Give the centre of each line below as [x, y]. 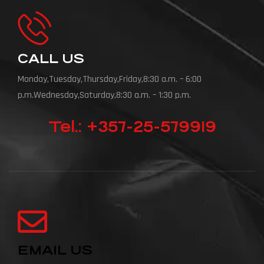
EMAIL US [55, 250]
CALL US [51, 59]
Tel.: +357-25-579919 [132, 127]
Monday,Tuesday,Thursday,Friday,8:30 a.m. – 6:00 [110, 80]
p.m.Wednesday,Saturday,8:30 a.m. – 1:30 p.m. [104, 95]
